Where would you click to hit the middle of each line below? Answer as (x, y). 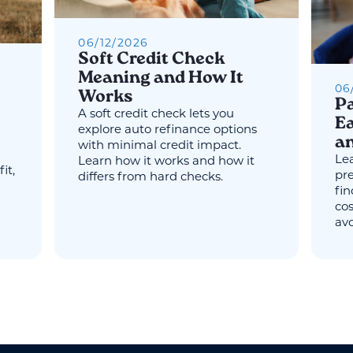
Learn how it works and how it (167, 162)
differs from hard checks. (151, 178)
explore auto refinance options (168, 131)
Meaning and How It (161, 79)
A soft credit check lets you (156, 115)
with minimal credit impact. (160, 147)
